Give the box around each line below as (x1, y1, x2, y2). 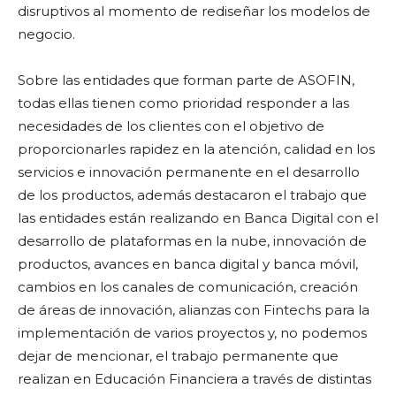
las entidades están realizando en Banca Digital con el (18, 209, 378, 226)
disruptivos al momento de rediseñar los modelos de (18, 3, 370, 19)
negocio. (18, 26, 75, 42)
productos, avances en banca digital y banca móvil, (18, 255, 358, 272)
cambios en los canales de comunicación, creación (18, 278, 358, 295)
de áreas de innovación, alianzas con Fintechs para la (18, 301, 369, 318)
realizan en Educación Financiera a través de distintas (18, 370, 371, 387)
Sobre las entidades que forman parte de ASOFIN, (18, 72, 354, 88)
